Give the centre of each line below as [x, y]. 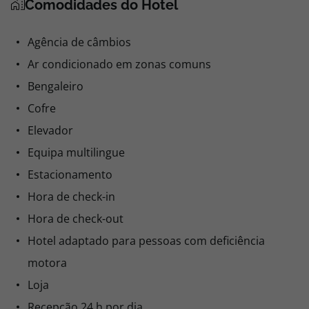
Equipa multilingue [76, 152]
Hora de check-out [76, 219]
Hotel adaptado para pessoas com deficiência [146, 241]
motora [47, 263]
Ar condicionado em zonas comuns [119, 64]
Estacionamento [70, 175]
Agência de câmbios [79, 42]
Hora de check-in [71, 197]
